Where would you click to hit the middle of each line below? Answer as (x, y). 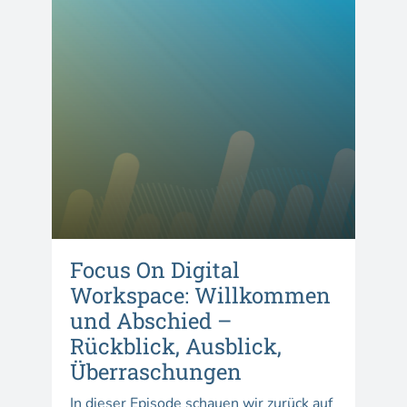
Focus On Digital (154, 270)
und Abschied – (150, 321)
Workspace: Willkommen (200, 296)
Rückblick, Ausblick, (175, 347)
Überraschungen (155, 372)
